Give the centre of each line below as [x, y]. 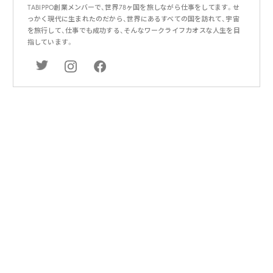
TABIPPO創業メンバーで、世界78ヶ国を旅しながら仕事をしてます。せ [133, 8]
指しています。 [50, 42]
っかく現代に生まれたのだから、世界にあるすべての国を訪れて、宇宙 [133, 19]
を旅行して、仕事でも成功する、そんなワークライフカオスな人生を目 [133, 31]
